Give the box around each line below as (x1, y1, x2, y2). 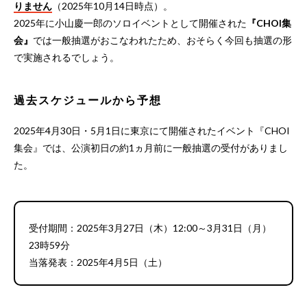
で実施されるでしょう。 (14, 51, 119, 63)
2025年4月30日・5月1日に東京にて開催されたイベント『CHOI (14, 124, 290, 136)
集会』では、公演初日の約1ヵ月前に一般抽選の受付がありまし (14, 141, 288, 153)
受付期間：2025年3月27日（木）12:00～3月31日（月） (29, 221, 271, 234)
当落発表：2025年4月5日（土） (29, 256, 167, 268)
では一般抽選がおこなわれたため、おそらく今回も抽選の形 (33, 34, 292, 46)
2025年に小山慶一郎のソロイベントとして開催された (14, 16, 247, 29)
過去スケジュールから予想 (14, 93, 162, 106)
